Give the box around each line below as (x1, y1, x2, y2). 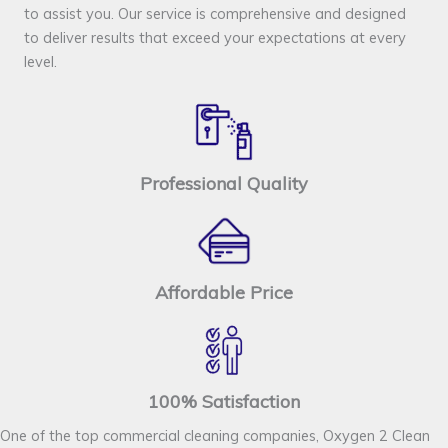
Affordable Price (155, 281, 293, 305)
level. (24, 52, 57, 72)
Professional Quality (140, 172, 308, 196)
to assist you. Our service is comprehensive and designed (24, 4, 406, 24)
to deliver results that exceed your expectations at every (24, 28, 406, 48)
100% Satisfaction (148, 390, 300, 414)
